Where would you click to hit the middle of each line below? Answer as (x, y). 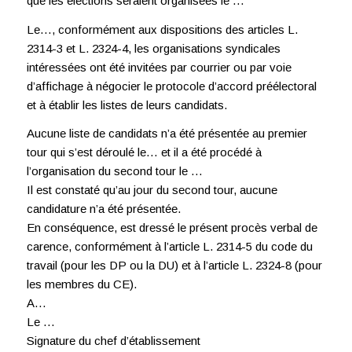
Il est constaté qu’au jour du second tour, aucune (152, 190)
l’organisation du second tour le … (114, 171)
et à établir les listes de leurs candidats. (126, 104)
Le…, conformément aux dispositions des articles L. (162, 29)
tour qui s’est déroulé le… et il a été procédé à (144, 152)
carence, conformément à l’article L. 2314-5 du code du (169, 247)
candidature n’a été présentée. (103, 209)
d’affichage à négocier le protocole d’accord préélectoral (171, 86)
